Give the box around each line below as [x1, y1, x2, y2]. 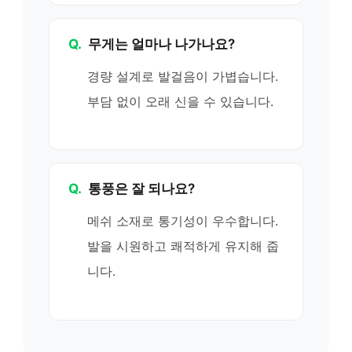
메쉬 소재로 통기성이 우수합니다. [87, 213, 278, 229]
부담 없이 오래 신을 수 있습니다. [87, 93, 273, 109]
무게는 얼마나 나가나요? [88, 35, 235, 52]
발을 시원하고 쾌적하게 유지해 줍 [87, 238, 279, 254]
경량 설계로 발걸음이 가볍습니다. [87, 68, 278, 84]
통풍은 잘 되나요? [88, 181, 195, 196]
